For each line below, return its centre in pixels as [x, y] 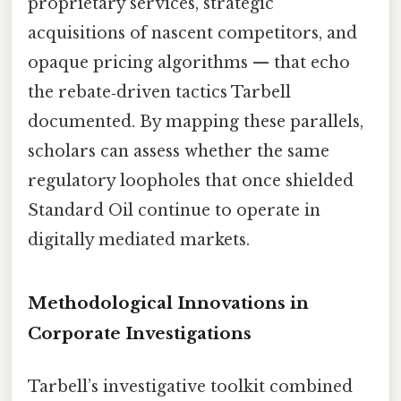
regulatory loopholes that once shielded [191, 180]
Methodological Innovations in [168, 303]
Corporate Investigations [140, 333]
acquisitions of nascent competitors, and [192, 33]
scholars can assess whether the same [179, 151]
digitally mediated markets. [139, 239]
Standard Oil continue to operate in [174, 210]
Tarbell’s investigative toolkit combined [190, 386]
